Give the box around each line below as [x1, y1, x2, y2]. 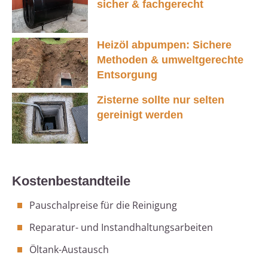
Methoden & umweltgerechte [97, 53, 243, 66]
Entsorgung [97, 68, 157, 81]
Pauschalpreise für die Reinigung [29, 199, 177, 212]
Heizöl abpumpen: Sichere [97, 38, 232, 51]
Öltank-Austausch [29, 243, 109, 257]
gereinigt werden [97, 109, 183, 121]
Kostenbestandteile [12, 173, 130, 189]
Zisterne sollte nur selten [97, 94, 224, 106]
